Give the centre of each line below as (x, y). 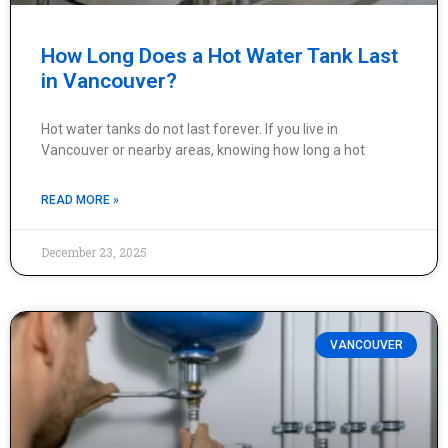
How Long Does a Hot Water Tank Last (219, 56)
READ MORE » (80, 200)
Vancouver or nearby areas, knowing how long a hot (203, 150)
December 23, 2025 (94, 252)
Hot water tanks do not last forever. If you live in (189, 129)
